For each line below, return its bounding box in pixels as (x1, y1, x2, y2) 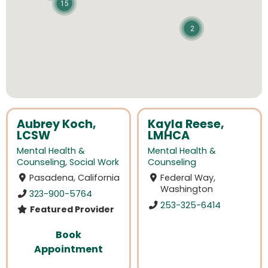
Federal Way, (160, 172, 216, 184)
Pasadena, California (29, 172, 120, 184)
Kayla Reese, (148, 116, 224, 132)
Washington (160, 183, 214, 196)
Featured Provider (28, 203, 114, 215)
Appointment (34, 242, 103, 256)
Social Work (69, 156, 119, 169)
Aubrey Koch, (17, 116, 96, 132)
